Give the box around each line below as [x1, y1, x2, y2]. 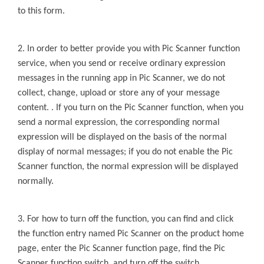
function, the [51, 161, 99, 171]
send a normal [18, 117, 72, 127]
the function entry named [18, 229, 117, 239]
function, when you [171, 103, 243, 113]
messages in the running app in [18, 73, 139, 83]
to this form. [18, 6, 65, 16]
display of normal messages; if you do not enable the [18, 147, 222, 157]
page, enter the [18, 243, 79, 253]
